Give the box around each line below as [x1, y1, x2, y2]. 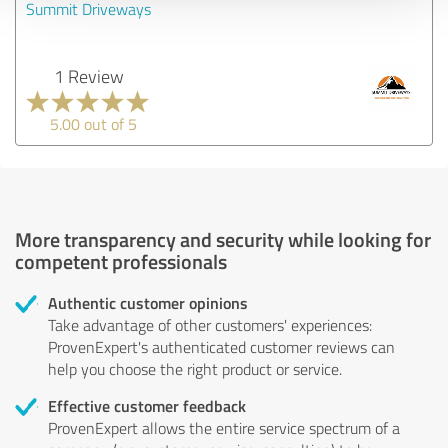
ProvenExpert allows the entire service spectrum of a [48, 416, 400, 439]
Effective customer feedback [48, 393, 246, 417]
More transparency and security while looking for [15, 224, 431, 253]
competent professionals [15, 246, 227, 275]
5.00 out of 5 [50, 112, 137, 135]
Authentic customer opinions [48, 290, 248, 314]
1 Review [53, 63, 124, 88]
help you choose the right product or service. [48, 357, 342, 380]
